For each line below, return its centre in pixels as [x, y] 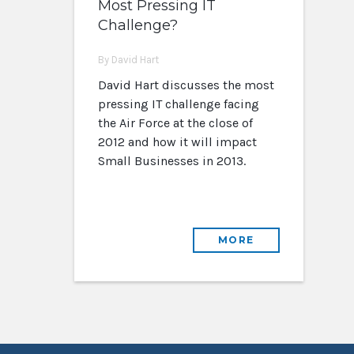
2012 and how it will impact [177, 142]
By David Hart [128, 60]
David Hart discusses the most [186, 85]
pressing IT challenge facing [178, 104]
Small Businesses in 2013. [171, 161]
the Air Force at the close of [175, 123]
